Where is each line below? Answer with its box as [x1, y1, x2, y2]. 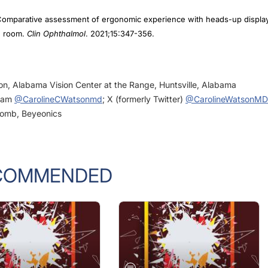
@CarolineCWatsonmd [14, 82, 102, 92]
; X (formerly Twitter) [102, 82, 185, 92]
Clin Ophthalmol [27, 17, 86, 26]
